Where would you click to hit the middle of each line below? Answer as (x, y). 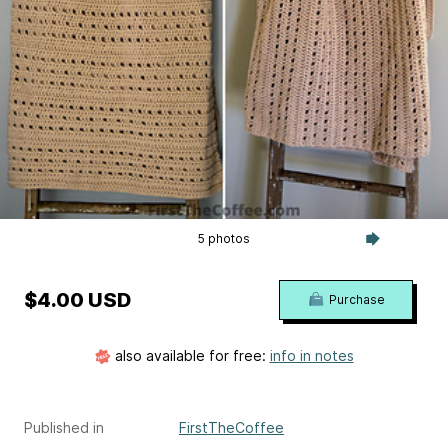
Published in (64, 427)
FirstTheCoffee (231, 427)
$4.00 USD (77, 300)
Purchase (356, 299)
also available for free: (190, 355)
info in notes (311, 355)
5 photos (223, 238)
